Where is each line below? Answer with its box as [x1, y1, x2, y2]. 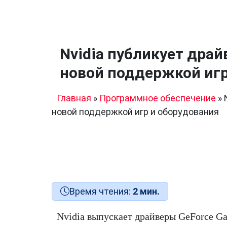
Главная [57, 93, 91, 103]
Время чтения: [69, 186, 133, 197]
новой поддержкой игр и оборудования [52, 106, 219, 117]
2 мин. [133, 186, 160, 197]
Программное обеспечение [99, 93, 216, 103]
